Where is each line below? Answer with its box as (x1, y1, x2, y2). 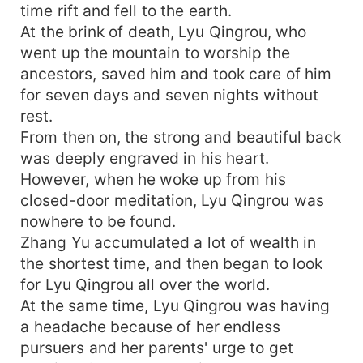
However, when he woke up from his (20, 169, 286, 189)
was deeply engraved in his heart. (20, 147, 270, 168)
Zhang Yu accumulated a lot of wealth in (20, 232, 317, 252)
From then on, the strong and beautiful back (20, 126, 342, 147)
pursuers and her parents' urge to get (20, 337, 293, 357)
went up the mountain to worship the (20, 42, 290, 62)
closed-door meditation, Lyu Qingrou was (20, 190, 324, 210)
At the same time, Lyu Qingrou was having (20, 295, 331, 315)
